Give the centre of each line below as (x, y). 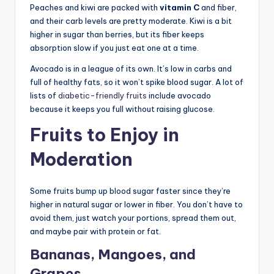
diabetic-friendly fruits (102, 95)
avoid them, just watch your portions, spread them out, (133, 217)
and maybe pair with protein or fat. (95, 231)
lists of (44, 95)
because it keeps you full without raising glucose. (122, 109)
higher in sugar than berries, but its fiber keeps (117, 34)
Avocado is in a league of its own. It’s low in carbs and (131, 68)
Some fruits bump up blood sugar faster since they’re (130, 191)
